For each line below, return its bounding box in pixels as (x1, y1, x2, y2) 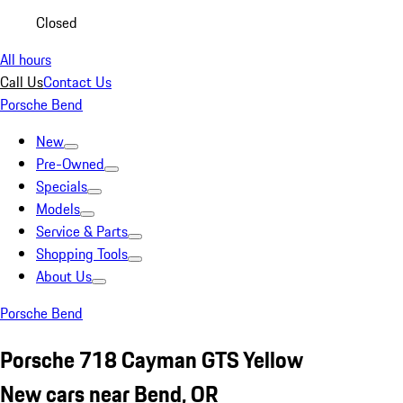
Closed (36, 12, 77, 33)
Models (36, 198, 80, 219)
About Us (36, 265, 92, 287)
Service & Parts (36, 220, 128, 242)
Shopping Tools (36, 243, 128, 264)
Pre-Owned (36, 153, 104, 175)
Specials (36, 175, 87, 197)
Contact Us (43, 71, 112, 93)
